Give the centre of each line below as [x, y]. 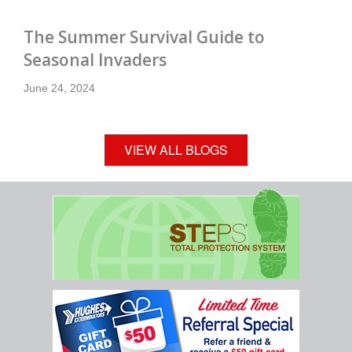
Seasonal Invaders [95, 59]
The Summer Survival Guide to [144, 37]
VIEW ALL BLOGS [176, 150]
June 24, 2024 [59, 88]
